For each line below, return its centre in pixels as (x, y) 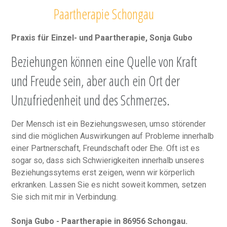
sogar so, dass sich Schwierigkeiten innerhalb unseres (108, 160)
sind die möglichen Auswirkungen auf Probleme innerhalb (113, 136)
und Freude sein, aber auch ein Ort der (96, 81)
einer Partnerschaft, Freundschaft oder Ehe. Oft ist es (106, 148)
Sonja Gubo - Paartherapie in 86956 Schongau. (100, 221)
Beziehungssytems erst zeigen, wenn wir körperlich (103, 172)
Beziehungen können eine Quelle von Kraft (104, 61)
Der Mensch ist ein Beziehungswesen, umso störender (109, 124)
